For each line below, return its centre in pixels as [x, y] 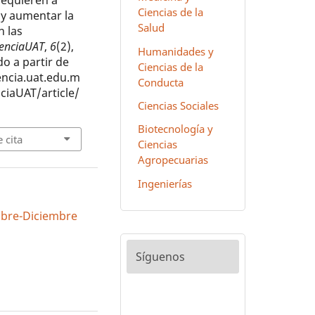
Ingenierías [165, 183]
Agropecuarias [173, 160]
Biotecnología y [175, 129]
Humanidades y [175, 51]
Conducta [160, 82]
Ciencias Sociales [178, 106]
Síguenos [160, 257]
